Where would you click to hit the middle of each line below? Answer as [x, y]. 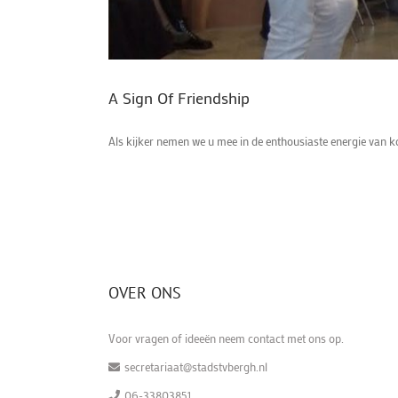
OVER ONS [145, 292]
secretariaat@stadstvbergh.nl [196, 366]
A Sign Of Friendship [179, 97]
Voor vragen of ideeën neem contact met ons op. [226, 338]
